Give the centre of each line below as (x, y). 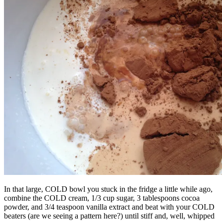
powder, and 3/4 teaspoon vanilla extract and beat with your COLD (109, 207)
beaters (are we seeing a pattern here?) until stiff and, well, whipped (109, 216)
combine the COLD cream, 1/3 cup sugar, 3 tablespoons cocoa (102, 198)
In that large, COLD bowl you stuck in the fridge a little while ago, (108, 189)
